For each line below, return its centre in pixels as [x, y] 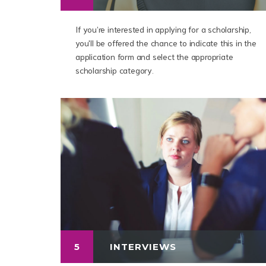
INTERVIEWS [143, 246]
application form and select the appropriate [154, 56]
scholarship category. [115, 70]
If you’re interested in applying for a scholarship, [163, 29]
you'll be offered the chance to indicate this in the [166, 43]
